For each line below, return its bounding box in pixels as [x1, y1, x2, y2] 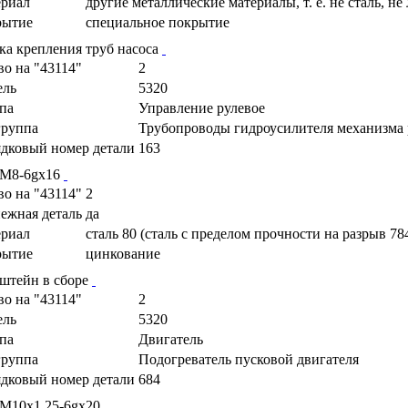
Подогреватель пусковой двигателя [138, 351, 359, 367]
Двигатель [138, 331, 203, 347]
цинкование [86, 245, 160, 261]
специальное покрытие [86, 14, 229, 30]
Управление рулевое [138, 99, 265, 116]
